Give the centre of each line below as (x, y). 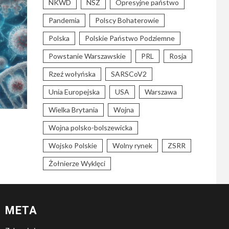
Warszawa (161, 92)
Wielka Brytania (73, 110)
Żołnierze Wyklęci (77, 163)
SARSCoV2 (129, 74)
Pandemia (64, 20)
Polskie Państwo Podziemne (130, 38)
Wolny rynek (132, 145)
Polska (59, 38)
